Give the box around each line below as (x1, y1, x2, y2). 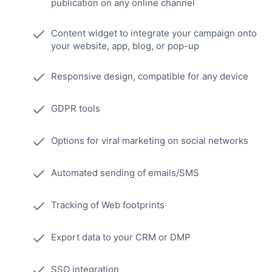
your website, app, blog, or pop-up (51, 40, 199, 52)
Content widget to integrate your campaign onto (51, 27, 257, 39)
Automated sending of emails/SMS (51, 167, 199, 179)
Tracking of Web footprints (51, 199, 165, 211)
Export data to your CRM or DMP (51, 231, 191, 243)
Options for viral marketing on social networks (51, 135, 248, 147)
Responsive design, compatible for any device (51, 70, 248, 83)
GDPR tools (51, 103, 100, 115)
